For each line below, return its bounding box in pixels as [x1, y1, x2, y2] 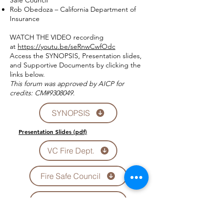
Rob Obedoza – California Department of [10, 5, 136, 14]
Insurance [10, 14, 40, 23]
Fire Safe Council [41, 171, 101, 181]
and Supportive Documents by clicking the [10, 61, 141, 69]
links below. [10, 70, 45, 79]
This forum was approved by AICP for [10, 79, 124, 88]
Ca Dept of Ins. [44, 197, 97, 206]
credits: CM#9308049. [10, 88, 75, 97]
